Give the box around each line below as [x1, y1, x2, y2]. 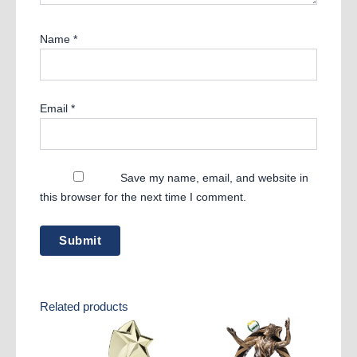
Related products [40, 300, 128, 314]
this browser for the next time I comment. [40, 190, 246, 204]
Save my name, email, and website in [120, 171, 309, 185]
